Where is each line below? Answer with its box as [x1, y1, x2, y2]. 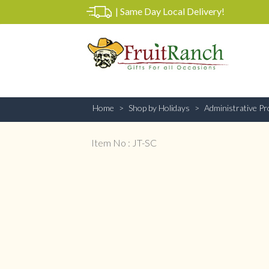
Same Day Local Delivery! [120, 5, 225, 17]
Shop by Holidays [128, 103, 190, 113]
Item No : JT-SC [91, 137, 157, 148]
